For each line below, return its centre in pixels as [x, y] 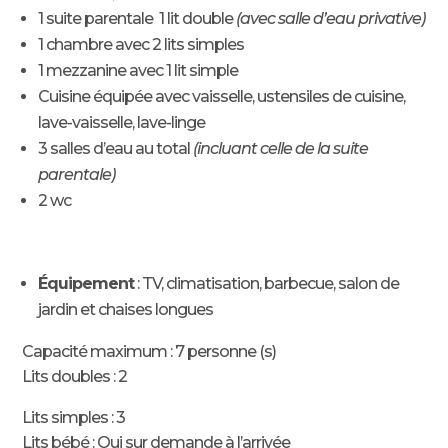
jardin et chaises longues [126, 309]
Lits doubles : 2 [75, 376]
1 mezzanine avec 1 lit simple [138, 70]
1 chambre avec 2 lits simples [141, 44]
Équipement [86, 283]
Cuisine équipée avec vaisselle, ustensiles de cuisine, [222, 96]
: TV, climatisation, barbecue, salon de [267, 283]
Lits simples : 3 [74, 417]
